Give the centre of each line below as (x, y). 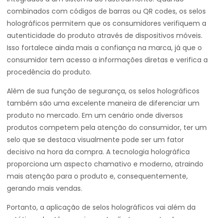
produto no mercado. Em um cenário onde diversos (95, 115)
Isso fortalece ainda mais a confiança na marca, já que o (104, 48)
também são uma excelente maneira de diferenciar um (103, 103)
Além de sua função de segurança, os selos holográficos (103, 91)
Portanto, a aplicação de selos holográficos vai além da (101, 207)
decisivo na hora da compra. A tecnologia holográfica (98, 152)
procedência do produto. (49, 72)
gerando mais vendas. (45, 188)
